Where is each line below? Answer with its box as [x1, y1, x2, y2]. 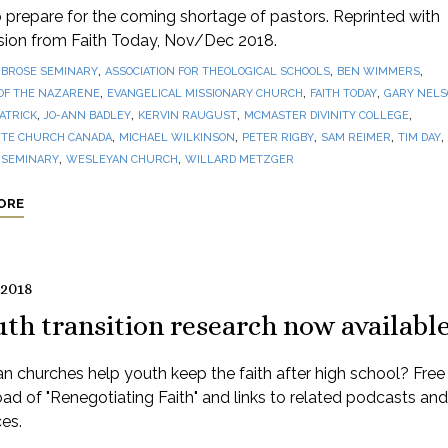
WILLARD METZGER [184, 153, 294, 166]
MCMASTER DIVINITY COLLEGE [243, 109, 409, 122]
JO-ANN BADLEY [43, 109, 131, 122]
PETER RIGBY [241, 131, 314, 144]
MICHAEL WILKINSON [118, 131, 235, 144]
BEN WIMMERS [336, 65, 420, 78]
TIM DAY [397, 131, 441, 144]
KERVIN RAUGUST [137, 109, 237, 122]
